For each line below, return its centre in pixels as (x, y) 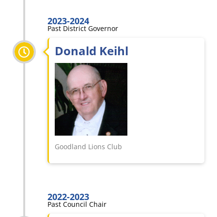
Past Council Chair (77, 204)
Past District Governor (83, 28)
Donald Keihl (92, 51)
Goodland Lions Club (88, 147)
